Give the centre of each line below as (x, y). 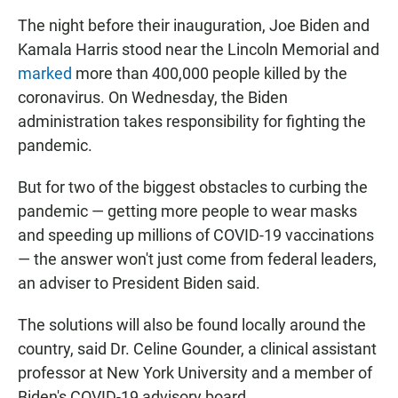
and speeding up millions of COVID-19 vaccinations (196, 235)
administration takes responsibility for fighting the (192, 122)
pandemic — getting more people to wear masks (187, 211)
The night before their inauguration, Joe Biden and (194, 26)
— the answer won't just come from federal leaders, (197, 259)
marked (47, 74)
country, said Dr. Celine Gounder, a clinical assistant (197, 349)
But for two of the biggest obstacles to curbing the (193, 187)
